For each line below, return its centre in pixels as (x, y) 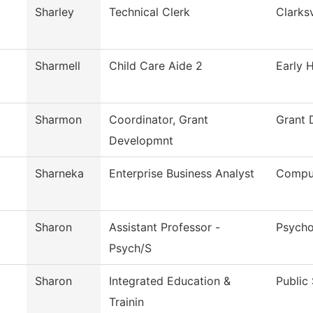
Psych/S (130, 248)
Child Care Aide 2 (156, 66)
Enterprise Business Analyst (182, 174)
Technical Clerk (150, 12)
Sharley (54, 12)
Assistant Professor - (165, 227)
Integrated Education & (170, 281)
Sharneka (59, 174)
